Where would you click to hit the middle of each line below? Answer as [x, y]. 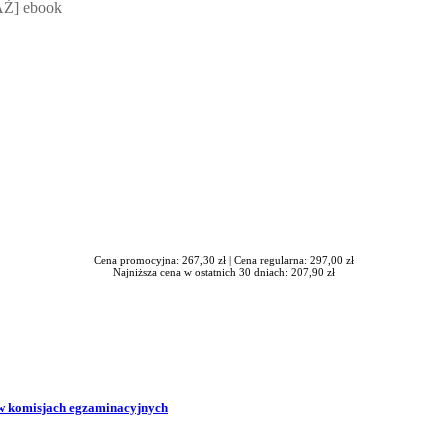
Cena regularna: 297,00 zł [294, 259]
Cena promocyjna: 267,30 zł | [164, 259]
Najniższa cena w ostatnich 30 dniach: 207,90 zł [224, 271]
